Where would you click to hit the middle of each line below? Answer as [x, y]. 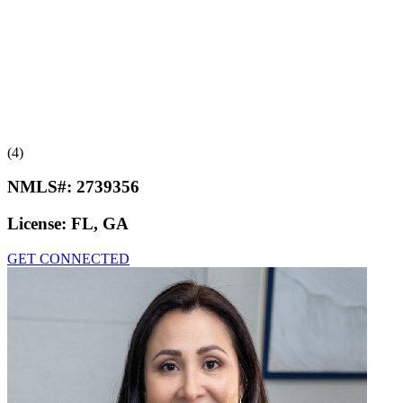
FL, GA [100, 224]
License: [39, 224]
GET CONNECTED [68, 258]
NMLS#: [42, 187]
